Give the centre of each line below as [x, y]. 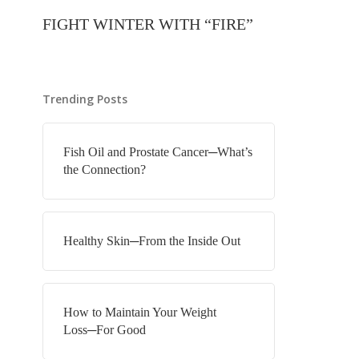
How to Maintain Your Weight [139, 312]
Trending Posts [85, 99]
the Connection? [104, 169]
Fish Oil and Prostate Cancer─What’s [157, 152]
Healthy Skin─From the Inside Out [151, 241]
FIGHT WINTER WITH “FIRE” [147, 24]
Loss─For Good [104, 330]
